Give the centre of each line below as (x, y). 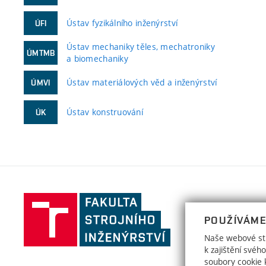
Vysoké (184, 244)
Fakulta (184, 199)
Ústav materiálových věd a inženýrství (142, 82)
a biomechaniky (97, 58)
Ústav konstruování (105, 112)
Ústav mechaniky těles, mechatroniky (141, 47)
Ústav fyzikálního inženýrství (122, 23)
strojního (187, 214)
